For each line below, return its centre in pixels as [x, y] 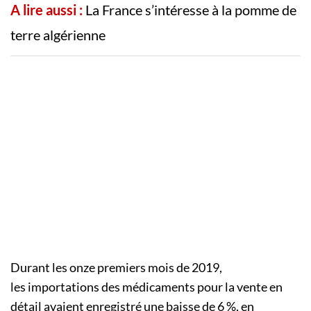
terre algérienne [59, 34]
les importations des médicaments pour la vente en [146, 286]
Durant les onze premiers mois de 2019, [116, 267]
